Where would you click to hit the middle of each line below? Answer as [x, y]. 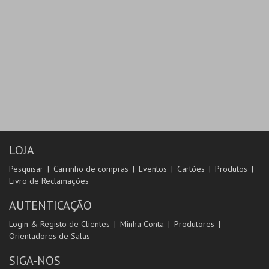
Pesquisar [26, 169]
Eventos [153, 169]
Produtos [231, 169]
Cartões [191, 169]
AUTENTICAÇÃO [50, 205]
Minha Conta [142, 224]
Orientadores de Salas [50, 236]
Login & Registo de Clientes [59, 224]
